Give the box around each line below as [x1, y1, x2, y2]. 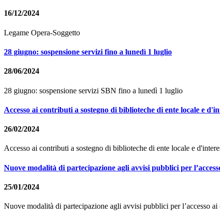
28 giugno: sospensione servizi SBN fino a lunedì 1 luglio [4, 86, 183, 95]
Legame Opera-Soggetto [4, 28, 80, 37]
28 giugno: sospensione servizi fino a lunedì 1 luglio [4, 47, 172, 56]
